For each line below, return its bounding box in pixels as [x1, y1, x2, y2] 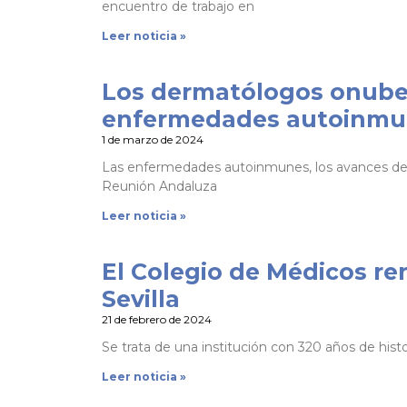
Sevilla [102, 284, 180, 313]
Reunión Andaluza [102, 177, 217, 194]
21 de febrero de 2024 [102, 312, 212, 326]
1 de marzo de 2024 [102, 132, 203, 146]
